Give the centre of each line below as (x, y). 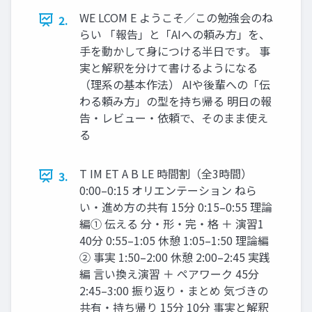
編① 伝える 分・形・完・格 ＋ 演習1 (172, 223)
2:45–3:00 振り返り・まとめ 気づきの (174, 290)
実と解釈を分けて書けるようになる (169, 67)
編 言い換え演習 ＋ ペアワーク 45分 (169, 273)
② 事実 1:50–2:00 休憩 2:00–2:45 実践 (175, 257)
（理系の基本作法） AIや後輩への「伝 (175, 84)
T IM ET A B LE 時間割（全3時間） (166, 173)
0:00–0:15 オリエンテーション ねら (168, 190)
